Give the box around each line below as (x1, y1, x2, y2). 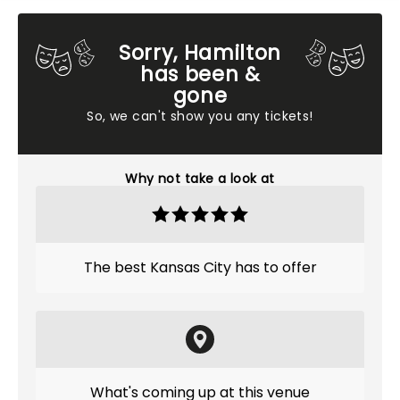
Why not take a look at (125, 170, 275, 187)
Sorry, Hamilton (118, 38, 282, 67)
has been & (140, 60, 260, 88)
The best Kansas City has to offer (83, 257, 317, 278)
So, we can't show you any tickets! (87, 107, 313, 125)
